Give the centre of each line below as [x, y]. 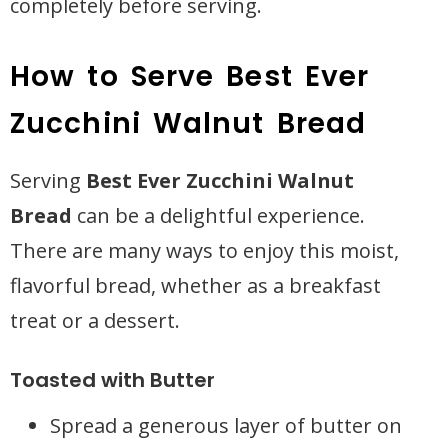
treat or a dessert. [95, 320]
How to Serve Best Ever [190, 76]
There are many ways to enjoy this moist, [204, 250]
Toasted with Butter [112, 380]
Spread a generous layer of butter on [226, 425]
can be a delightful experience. [218, 215]
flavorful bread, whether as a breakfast [195, 285]
